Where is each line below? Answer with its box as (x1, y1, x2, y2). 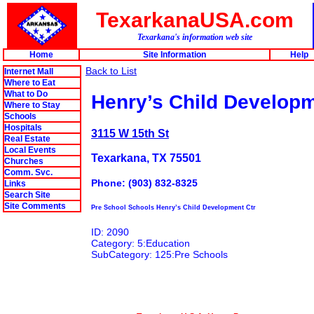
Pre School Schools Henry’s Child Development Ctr (91, 204, 256, 212)
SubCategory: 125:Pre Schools (91, 249, 231, 261)
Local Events (4, 145, 56, 155)
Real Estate (4, 134, 50, 144)
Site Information (143, 50, 206, 60)
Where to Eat (4, 78, 55, 88)
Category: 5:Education (91, 238, 193, 250)
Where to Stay (4, 100, 60, 110)
